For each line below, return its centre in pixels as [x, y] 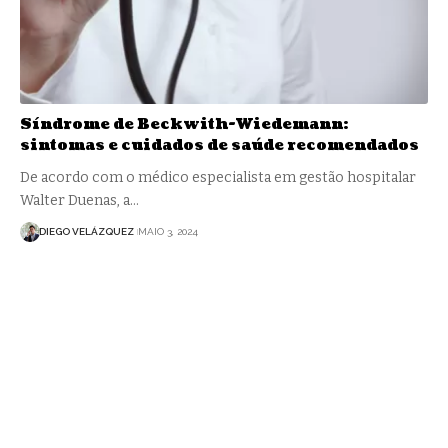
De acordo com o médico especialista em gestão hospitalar [218, 177]
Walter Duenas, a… [79, 200]
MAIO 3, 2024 [167, 232]
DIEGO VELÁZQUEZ [86, 232]
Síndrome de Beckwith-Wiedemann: [184, 124]
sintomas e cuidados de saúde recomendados [219, 145]
